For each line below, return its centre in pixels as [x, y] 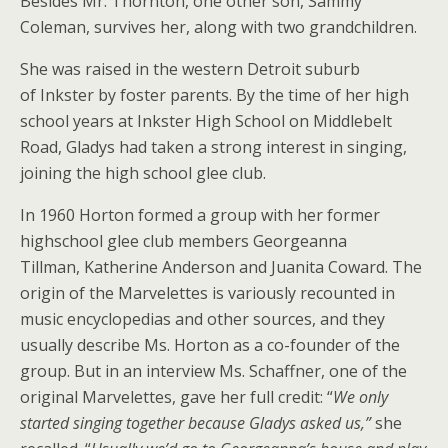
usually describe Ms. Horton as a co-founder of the [210, 345]
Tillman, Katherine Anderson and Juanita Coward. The [221, 267]
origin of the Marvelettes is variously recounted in [207, 293]
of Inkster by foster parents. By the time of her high [214, 95]
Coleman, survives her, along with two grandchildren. [218, 27]
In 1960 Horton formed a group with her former [200, 215]
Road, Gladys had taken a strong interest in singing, [213, 147]
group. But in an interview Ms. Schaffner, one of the [213, 371]
